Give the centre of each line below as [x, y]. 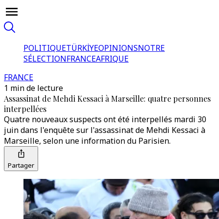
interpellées [25, 109]
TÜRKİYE [82, 48]
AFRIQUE [112, 59]
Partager [21, 165]
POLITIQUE [45, 48]
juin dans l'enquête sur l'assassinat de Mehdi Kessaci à [105, 130]
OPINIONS [118, 48]
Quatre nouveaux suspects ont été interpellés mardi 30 [105, 119]
